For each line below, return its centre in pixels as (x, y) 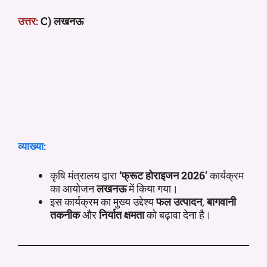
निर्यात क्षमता (122, 214)
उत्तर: (28, 21)
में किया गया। (152, 188)
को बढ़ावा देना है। (178, 214)
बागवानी (221, 201)
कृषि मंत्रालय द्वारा (85, 175)
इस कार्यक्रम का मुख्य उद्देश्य (103, 201)
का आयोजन (73, 188)
